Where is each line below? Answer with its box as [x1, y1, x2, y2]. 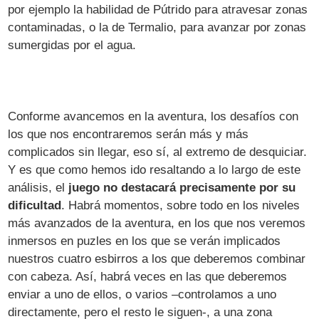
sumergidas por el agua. [8, 38, 137, 52]
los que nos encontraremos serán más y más [8, 127, 249, 141]
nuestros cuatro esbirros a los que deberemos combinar [8, 251, 306, 266]
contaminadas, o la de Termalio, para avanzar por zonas [8, 20, 307, 34]
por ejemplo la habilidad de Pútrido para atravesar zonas [8, 2, 308, 16]
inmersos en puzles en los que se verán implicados [8, 234, 281, 248]
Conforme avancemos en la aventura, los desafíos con [8, 109, 299, 123]
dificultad [8, 198, 62, 212]
